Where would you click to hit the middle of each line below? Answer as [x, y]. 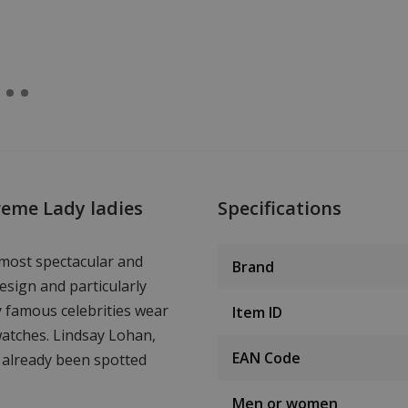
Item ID [257, 313]
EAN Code [266, 358]
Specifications [280, 209]
